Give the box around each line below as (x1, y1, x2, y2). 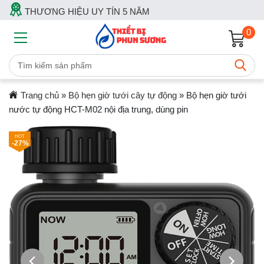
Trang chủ (20, 90, 59, 100)
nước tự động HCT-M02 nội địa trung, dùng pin (9, 104, 188, 114)
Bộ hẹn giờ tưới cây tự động (68, 90, 177, 100)
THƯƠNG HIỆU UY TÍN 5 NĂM (22, 6, 150, 16)
